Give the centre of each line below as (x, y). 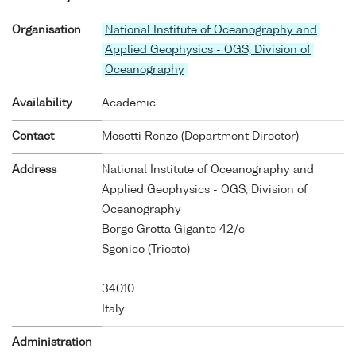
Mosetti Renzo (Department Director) (200, 136)
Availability (42, 103)
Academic (129, 103)
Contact (33, 136)
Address (34, 170)
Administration (52, 342)
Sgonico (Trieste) (146, 249)
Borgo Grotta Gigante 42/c (173, 229)
